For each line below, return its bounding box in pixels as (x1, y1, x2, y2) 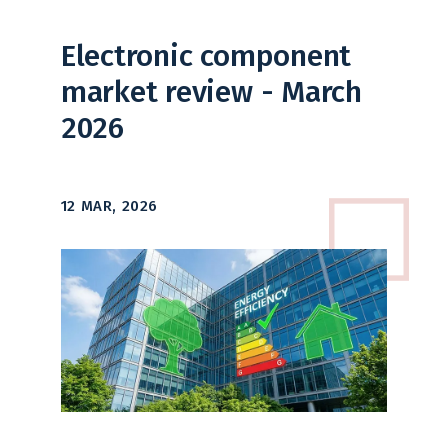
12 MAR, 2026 (60, 196, 158, 215)
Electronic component (60, 37, 352, 74)
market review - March (60, 73, 362, 110)
